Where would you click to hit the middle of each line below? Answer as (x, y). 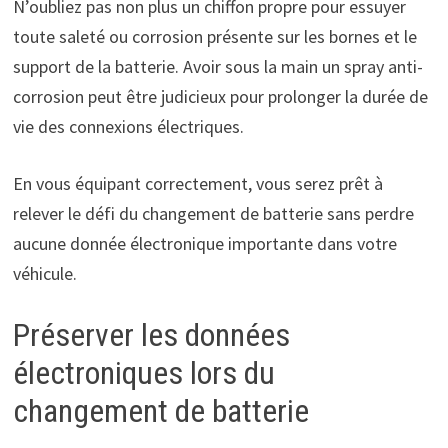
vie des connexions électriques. (128, 126)
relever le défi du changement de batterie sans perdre (213, 213)
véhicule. (44, 273)
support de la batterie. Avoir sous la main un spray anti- (217, 66)
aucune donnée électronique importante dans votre (204, 243)
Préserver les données (151, 334)
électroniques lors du (143, 372)
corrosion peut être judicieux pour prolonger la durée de (220, 96)
